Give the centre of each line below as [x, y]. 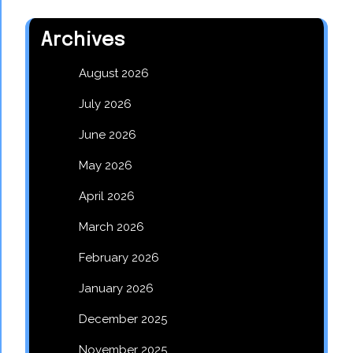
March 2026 [111, 227]
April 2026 [107, 196]
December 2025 [123, 319]
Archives [84, 40]
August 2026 [114, 73]
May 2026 [106, 165]
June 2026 [108, 134]
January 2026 [116, 288]
